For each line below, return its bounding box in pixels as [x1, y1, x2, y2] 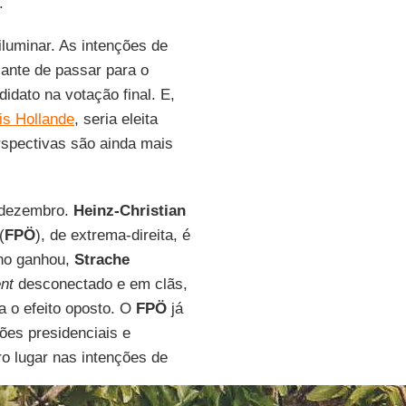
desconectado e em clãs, [13, 275, 188, 293]
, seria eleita [73, 111, 158, 128]
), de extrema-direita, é [34, 227, 190, 244]
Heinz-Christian [72, 202, 186, 219]
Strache [73, 251, 130, 268]
